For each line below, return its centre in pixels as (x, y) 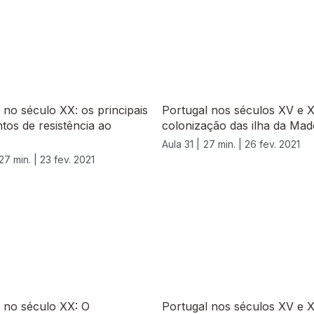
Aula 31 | (181, 144)
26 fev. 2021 (272, 144)
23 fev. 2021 (67, 160)
